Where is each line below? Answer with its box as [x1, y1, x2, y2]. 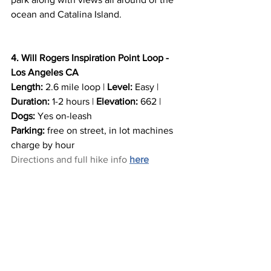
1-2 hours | [50, 96, 96, 107]
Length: [11, 82, 43, 93]
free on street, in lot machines [45, 125, 175, 136]
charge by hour [11, 140, 74, 151]
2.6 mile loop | [43, 82, 107, 93]
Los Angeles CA [11, 67, 79, 78]
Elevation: [96, 96, 138, 107]
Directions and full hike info [11, 154, 129, 165]
